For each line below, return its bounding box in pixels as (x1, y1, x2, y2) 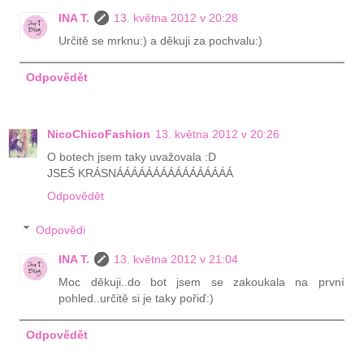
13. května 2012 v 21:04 (114, 252, 239, 266)
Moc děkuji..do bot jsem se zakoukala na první (58, 275, 344, 288)
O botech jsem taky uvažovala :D (47, 150, 216, 164)
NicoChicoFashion (47, 128, 150, 141)
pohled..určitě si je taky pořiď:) (58, 291, 214, 305)
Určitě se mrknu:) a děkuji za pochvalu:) (58, 33, 263, 47)
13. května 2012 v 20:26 (155, 128, 279, 141)
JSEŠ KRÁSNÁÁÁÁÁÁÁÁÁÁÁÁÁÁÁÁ (47, 167, 233, 180)
